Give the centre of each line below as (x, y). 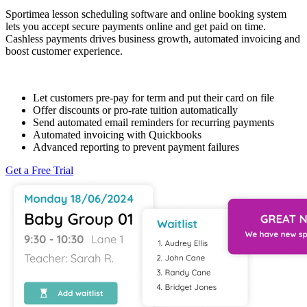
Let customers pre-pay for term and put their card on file (153, 97)
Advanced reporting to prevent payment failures (136, 147)
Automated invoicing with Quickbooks (117, 134)
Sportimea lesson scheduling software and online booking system (146, 14)
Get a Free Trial (39, 170)
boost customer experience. (64, 51)
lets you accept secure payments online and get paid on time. (136, 26)
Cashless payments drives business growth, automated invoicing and (153, 38)
